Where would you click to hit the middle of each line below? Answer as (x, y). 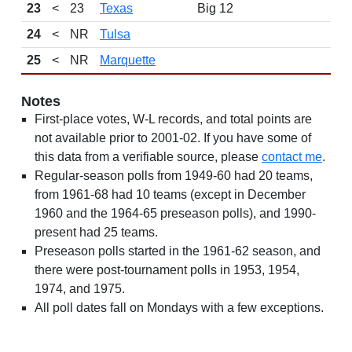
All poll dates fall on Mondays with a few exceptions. (179, 308)
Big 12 (215, 8)
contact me (292, 157)
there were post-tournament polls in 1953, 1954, (167, 270)
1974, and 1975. (80, 289)
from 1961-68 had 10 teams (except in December (170, 194)
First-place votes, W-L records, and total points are (173, 119)
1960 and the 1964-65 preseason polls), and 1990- (175, 213)
